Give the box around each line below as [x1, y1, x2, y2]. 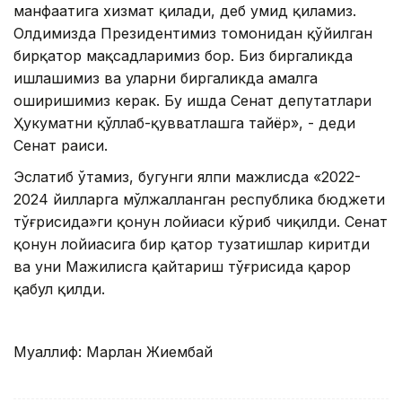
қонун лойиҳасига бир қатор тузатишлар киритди [13, 235, 370, 254]
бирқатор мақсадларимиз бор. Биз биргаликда [13, 47, 353, 66]
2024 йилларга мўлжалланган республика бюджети [13, 190, 385, 209]
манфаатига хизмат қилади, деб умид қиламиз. [13, 2, 356, 21]
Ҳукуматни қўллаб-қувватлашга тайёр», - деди [13, 114, 355, 133]
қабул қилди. [13, 280, 105, 299]
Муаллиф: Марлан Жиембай [13, 343, 213, 362]
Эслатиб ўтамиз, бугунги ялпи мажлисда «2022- [13, 168, 361, 187]
